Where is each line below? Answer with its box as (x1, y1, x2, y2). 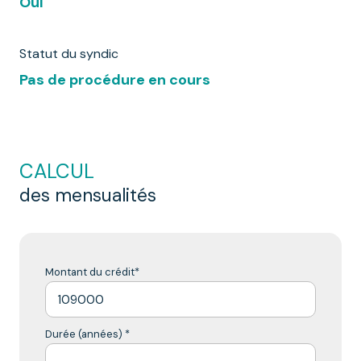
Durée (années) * (45, 327, 130, 342)
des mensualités (19, 184, 156, 208)
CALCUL (19, 159, 94, 185)
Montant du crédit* (45, 265, 139, 280)
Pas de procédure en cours (19, 70, 210, 90)
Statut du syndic (19, 45, 118, 63)
